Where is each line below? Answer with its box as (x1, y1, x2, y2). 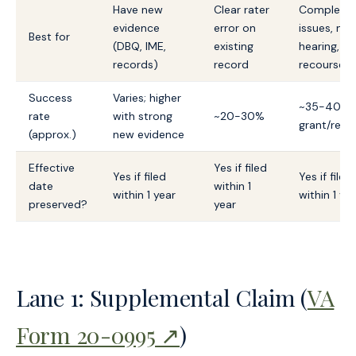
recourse (299, 56, 345, 72)
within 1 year (113, 187, 176, 202)
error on (214, 20, 256, 35)
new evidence (113, 126, 184, 141)
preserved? (29, 196, 87, 211)
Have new (113, 2, 163, 17)
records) (113, 56, 158, 72)
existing (214, 38, 253, 53)
